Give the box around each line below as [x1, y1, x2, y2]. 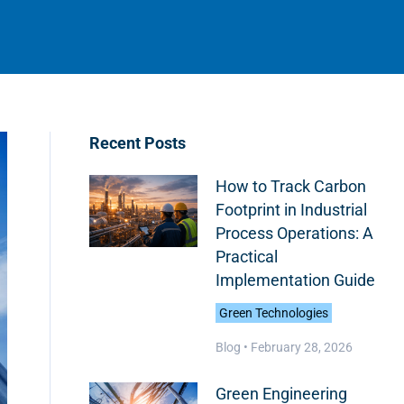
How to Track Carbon [215, 177, 366, 196]
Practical [215, 247, 278, 266]
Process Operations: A [215, 224, 373, 243]
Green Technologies [218, 306, 328, 320]
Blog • [215, 340, 248, 354]
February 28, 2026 [250, 340, 353, 354]
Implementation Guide [215, 271, 375, 289]
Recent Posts [88, 133, 186, 152]
